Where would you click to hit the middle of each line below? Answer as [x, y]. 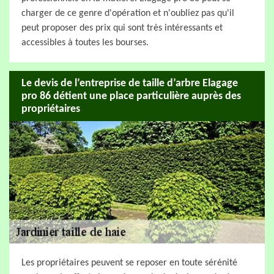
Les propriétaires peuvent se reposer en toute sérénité [129, 263]
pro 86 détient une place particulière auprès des [131, 96]
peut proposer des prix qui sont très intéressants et [122, 28]
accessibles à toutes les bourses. [85, 43]
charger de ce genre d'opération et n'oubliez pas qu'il [128, 13]
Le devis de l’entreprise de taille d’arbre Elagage [130, 83]
